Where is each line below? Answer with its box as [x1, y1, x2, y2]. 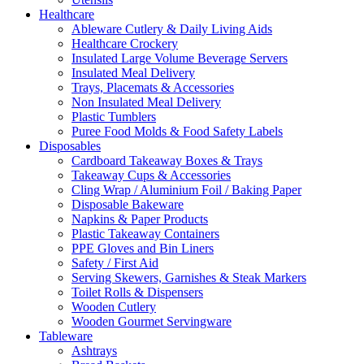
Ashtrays [71, 344, 117, 358]
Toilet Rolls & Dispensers [71, 285, 203, 300]
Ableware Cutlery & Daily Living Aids [71, 22, 272, 37]
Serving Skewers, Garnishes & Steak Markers [71, 271, 306, 285]
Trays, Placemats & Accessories [71, 80, 234, 95]
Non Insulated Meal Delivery [71, 95, 221, 110]
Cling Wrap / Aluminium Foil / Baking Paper [71, 183, 301, 197]
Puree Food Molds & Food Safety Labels [71, 124, 283, 139]
